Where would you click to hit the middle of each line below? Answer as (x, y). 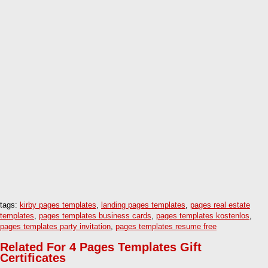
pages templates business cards (95, 216)
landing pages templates (143, 205)
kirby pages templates (58, 205)
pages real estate (220, 205)
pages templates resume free (166, 227)
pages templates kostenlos (203, 216)
